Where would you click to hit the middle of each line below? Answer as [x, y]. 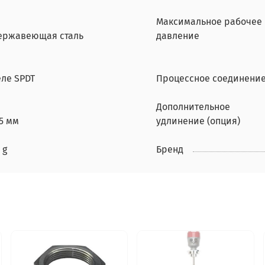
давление [178, 36]
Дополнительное [193, 107]
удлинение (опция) [198, 121]
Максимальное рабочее [209, 22]
